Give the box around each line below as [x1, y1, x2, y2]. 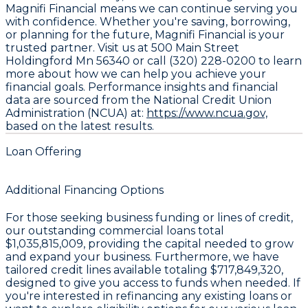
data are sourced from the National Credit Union [5, 93, 272, 107]
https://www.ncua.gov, [146, 106, 267, 120]
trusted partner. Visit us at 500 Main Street [5, 41, 239, 54]
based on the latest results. [5, 119, 154, 133]
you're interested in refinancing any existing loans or [5, 289, 292, 303]
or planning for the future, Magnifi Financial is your [5, 27, 285, 41]
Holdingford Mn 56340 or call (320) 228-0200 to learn [5, 54, 302, 67]
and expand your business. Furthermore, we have [5, 250, 279, 264]
